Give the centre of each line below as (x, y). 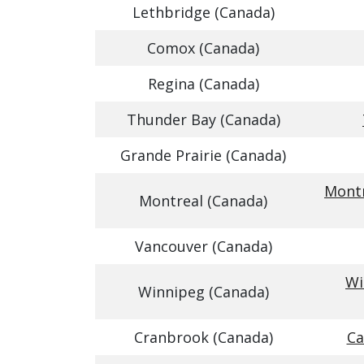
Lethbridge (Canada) (203, 12)
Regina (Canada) (203, 84)
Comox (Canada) (203, 48)
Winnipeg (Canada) (203, 292)
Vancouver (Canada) (203, 246)
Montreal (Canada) (203, 201)
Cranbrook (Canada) (203, 337)
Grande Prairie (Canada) (203, 155)
